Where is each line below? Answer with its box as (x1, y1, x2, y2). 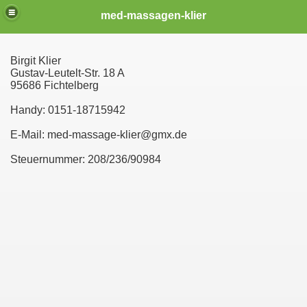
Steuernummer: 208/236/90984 (10, 153, 161, 165)
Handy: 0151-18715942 (10, 104, 125, 116)
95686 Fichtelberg (10, 79, 99, 91)
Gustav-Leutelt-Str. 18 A (10, 67, 125, 79)
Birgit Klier (10, 55, 61, 66)
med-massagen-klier (101, 9, 206, 21)
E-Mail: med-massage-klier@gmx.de (10, 129, 187, 140)
